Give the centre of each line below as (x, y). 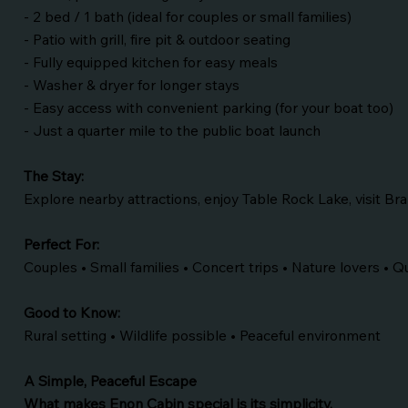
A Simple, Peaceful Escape (110, 381)
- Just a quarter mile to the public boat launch (172, 131)
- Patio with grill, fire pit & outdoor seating (157, 40)
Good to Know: (72, 313)
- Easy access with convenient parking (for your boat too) (209, 108)
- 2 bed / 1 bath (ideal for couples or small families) (188, 17)
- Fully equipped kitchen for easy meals (151, 62)
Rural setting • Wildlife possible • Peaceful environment (202, 336)
